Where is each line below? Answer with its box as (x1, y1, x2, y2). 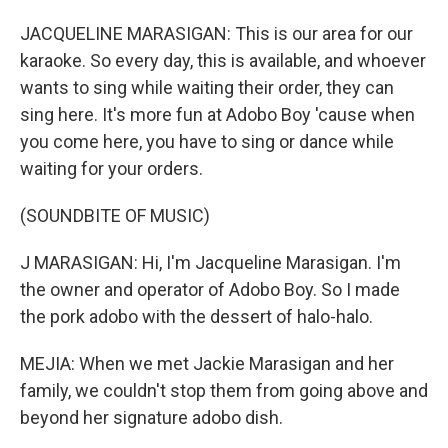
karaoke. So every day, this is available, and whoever (20, 50, 426, 71)
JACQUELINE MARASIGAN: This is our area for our (20, 23, 413, 44)
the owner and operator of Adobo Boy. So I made (20, 279, 400, 300)
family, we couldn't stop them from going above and (20, 380, 428, 401)
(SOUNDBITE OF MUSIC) (20, 205, 210, 226)
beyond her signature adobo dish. (20, 407, 283, 428)
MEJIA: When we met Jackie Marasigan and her (20, 353, 394, 374)
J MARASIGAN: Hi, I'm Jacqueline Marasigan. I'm (20, 252, 401, 273)
